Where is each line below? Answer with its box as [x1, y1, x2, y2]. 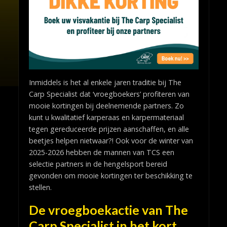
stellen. [28, 182, 52, 192]
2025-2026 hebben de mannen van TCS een [28, 147, 174, 157]
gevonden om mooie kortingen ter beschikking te [28, 170, 193, 180]
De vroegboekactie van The [28, 202, 188, 217]
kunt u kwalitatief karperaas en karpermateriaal [28, 112, 184, 122]
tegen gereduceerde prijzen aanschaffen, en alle [28, 124, 189, 134]
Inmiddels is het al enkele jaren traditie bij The [28, 77, 181, 87]
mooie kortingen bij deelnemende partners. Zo [28, 100, 184, 110]
